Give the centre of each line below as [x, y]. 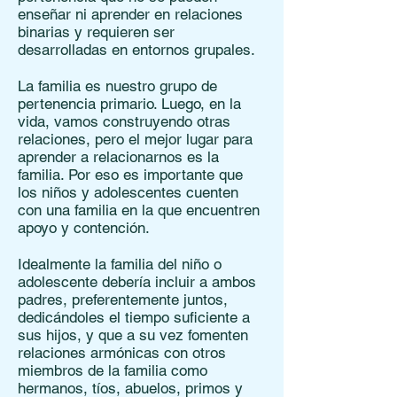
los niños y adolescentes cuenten [128, 192]
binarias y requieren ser [96, 32]
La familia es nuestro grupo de [117, 86]
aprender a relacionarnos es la [118, 157]
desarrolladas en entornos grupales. [136, 50]
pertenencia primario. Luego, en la [129, 104]
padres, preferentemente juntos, [123, 300]
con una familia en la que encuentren [139, 210]
